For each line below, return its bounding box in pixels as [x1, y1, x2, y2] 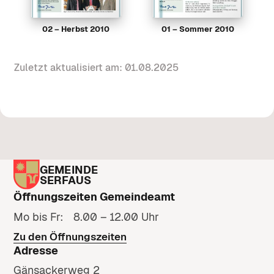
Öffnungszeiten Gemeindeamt [13, 190, 175, 204]
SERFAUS [39, 172, 92, 187]
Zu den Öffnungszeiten [13, 229, 127, 243]
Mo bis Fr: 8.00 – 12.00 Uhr [13, 209, 159, 224]
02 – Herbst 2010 [42, 23, 110, 34]
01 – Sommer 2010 [161, 23, 235, 34]
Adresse [13, 243, 58, 257]
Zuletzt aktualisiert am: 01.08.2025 [13, 61, 179, 75]
